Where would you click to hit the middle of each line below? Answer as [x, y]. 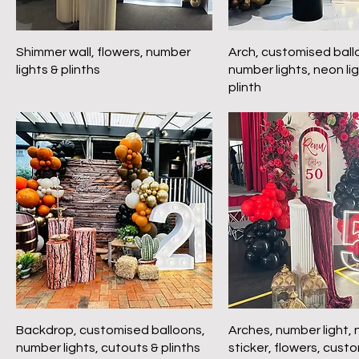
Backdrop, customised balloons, [111, 330]
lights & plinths [58, 69]
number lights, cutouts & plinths [108, 347]
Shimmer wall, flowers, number [103, 52]
